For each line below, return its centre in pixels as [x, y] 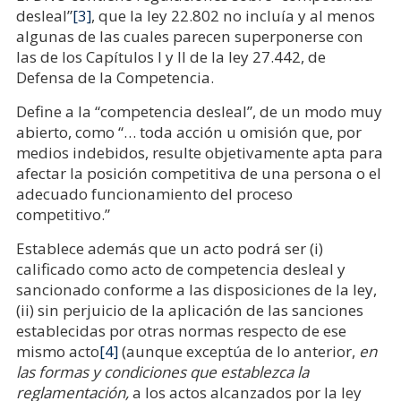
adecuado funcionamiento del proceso [154, 194]
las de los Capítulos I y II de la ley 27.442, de [171, 57]
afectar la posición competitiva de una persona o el [198, 173]
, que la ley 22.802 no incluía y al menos [233, 16]
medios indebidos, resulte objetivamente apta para [199, 153]
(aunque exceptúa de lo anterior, [238, 351]
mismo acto [57, 351]
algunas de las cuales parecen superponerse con [189, 36]
